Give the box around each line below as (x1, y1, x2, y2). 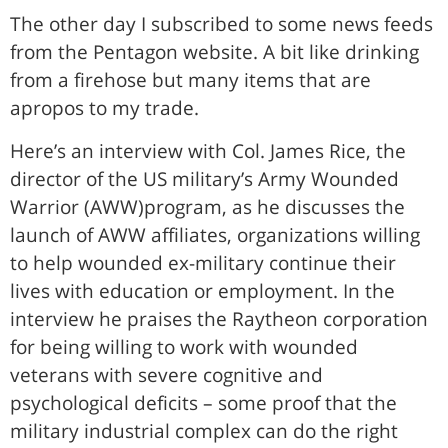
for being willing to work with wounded (10, 333, 358, 360)
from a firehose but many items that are (10, 67, 371, 94)
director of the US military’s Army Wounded (10, 165, 399, 192)
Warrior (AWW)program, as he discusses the (10, 193, 405, 220)
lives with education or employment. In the (10, 277, 395, 304)
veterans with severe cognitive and (10, 361, 323, 388)
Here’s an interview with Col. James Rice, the (10, 137, 406, 164)
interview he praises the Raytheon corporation (10, 305, 428, 332)
